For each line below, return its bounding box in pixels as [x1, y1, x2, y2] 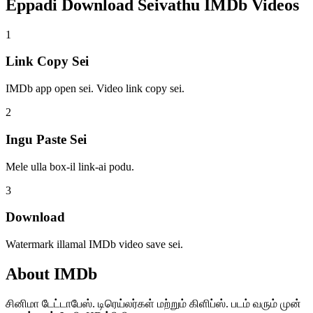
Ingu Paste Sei [6, 131, 87, 147]
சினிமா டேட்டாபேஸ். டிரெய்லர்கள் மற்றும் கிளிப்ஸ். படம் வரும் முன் [6, 297, 301, 310]
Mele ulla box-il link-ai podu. [6, 160, 134, 173]
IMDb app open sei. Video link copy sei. [6, 82, 184, 95]
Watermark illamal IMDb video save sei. [6, 238, 183, 250]
